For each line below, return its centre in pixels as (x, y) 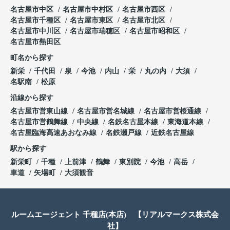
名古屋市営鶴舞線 (40, 122)
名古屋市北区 (144, 21)
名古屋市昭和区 (155, 31)
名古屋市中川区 (35, 31)
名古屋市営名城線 (107, 111)
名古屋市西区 (144, 10)
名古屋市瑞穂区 (95, 31)
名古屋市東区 (91, 21)
